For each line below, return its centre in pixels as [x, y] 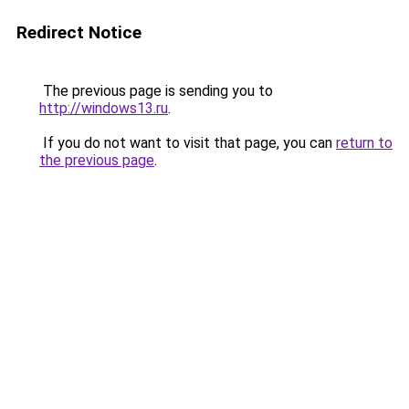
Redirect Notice [79, 32]
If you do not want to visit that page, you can [188, 143]
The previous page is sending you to [156, 91]
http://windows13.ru [104, 108]
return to [364, 143]
